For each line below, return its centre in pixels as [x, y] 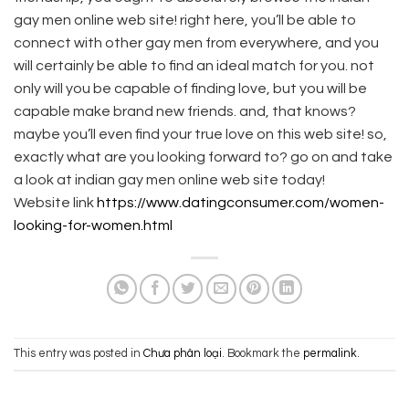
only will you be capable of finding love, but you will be [190, 89]
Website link [55, 203]
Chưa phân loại [183, 353]
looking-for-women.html [93, 226]
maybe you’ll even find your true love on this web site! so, [200, 135]
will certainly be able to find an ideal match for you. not [194, 66]
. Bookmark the [262, 353]
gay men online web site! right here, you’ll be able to [185, 21]
